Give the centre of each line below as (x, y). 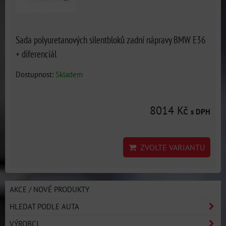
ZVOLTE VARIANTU (171, 147)
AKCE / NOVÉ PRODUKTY (49, 189)
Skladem (69, 74)
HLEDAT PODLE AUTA (44, 206)
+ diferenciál (36, 54)
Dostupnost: (36, 74)
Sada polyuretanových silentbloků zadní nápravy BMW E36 (111, 40)
